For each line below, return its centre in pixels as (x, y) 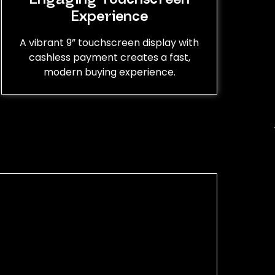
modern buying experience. (109, 72)
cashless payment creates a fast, (109, 57)
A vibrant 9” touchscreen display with (109, 42)
